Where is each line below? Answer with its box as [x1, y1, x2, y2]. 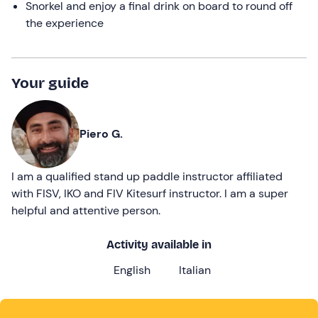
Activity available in [106, 237, 212, 251]
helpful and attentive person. [11, 202, 160, 218]
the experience [26, 15, 104, 31]
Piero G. [79, 126, 123, 141]
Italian [178, 262, 211, 278]
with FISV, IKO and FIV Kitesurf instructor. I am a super [11, 185, 288, 201]
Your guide [11, 73, 89, 92]
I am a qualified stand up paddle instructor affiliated [11, 168, 283, 184]
